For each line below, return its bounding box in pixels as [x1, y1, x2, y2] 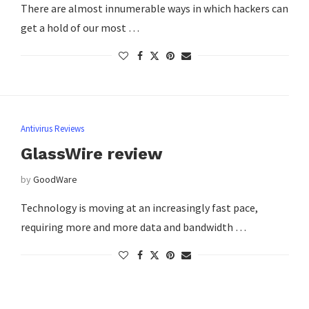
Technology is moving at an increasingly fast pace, [20, 201, 258, 215]
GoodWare [32, 173, 77, 186]
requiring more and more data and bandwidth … [20, 220, 246, 235]
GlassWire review [20, 144, 163, 164]
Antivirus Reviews [20, 123, 84, 135]
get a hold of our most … [20, 20, 139, 34]
